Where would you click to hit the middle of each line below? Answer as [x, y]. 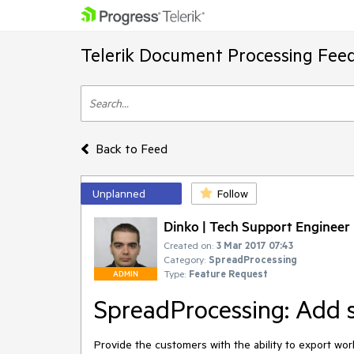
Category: [185, 259]
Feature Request [228, 273]
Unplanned [119, 194]
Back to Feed [131, 149]
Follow [233, 194]
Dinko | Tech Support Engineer [257, 226]
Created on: [188, 245]
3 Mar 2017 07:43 [255, 245]
